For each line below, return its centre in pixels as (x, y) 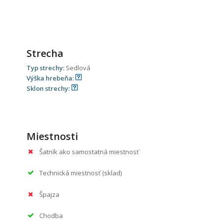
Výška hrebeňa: (51, 78)
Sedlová (78, 68)
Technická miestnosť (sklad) (80, 173)
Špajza (49, 194)
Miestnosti (52, 136)
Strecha (45, 53)
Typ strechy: (46, 68)
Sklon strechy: (49, 88)
